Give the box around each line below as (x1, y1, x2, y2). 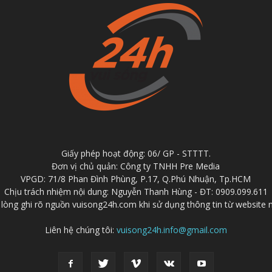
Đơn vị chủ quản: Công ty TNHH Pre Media (52, 160, 220, 172)
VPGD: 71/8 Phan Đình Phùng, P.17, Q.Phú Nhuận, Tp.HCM (21, 173, 251, 185)
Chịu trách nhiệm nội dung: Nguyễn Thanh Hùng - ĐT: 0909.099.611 (4, 186, 268, 197)
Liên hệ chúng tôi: (44, 224, 117, 236)
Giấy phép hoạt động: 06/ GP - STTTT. (61, 148, 211, 159)
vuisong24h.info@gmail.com (116, 224, 227, 236)
